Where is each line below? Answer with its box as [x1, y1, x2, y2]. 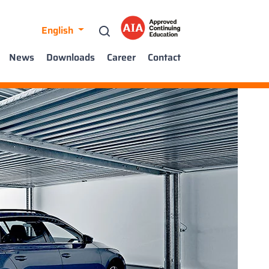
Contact [148, 49, 181, 65]
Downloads [46, 49, 95, 65]
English [41, 22, 76, 38]
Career [107, 49, 136, 65]
